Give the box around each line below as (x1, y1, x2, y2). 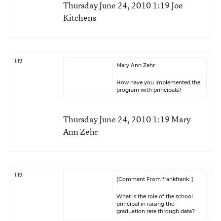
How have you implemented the (116, 79, 200, 86)
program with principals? (116, 87, 182, 93)
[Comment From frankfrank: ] (116, 176, 193, 183)
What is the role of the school (116, 193, 193, 200)
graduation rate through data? (116, 208, 195, 215)
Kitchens (63, 12, 96, 23)
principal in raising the (116, 201, 174, 207)
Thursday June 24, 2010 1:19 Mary (63, 113, 190, 125)
